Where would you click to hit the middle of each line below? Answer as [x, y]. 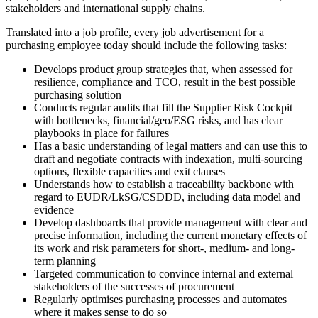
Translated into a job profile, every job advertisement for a [135, 32]
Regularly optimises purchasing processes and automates [160, 299]
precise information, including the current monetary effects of [170, 235]
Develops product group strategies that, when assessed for [163, 69]
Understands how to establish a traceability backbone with [164, 184]
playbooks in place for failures [102, 133]
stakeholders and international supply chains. [105, 8]
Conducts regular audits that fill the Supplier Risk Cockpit [163, 107]
